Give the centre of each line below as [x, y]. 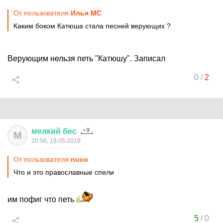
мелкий [46, 131]
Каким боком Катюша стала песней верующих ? [92, 26]
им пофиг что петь [42, 199]
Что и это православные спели [64, 172]
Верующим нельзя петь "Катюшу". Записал [86, 58]
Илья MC [86, 13]
